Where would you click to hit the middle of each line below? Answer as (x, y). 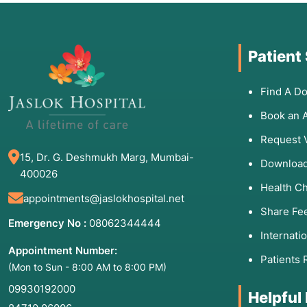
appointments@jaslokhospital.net (104, 199)
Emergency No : (47, 223)
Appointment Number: (63, 251)
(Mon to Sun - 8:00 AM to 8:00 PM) (87, 267)
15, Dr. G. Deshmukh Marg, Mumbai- (107, 158)
